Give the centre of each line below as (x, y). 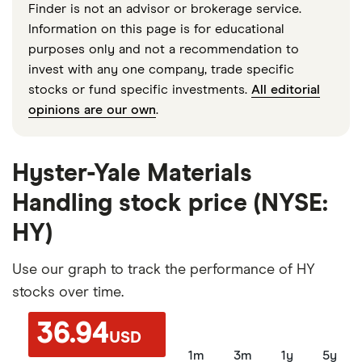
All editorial (286, 89)
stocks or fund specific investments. (140, 89)
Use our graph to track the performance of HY (164, 269)
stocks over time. (68, 292)
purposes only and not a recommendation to (164, 49)
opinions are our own (92, 109)
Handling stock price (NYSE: (170, 203)
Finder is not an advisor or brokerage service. (165, 8)
